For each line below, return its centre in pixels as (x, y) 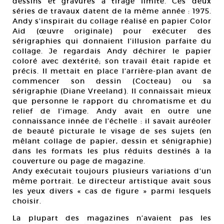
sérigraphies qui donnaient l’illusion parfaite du (112, 41)
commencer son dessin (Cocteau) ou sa (112, 81)
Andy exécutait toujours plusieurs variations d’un (112, 171)
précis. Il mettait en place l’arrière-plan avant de (112, 71)
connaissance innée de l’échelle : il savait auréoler (112, 121)
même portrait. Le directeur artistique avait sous (112, 181)
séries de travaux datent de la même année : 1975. (112, 11)
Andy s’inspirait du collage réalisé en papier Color (112, 21)
